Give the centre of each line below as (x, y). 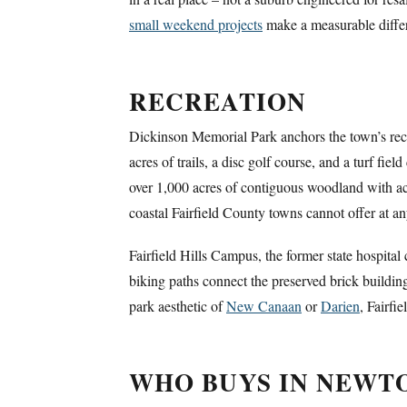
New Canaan (264, 306)
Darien (340, 306)
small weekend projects (196, 25)
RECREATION (218, 101)
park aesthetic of (178, 306)
